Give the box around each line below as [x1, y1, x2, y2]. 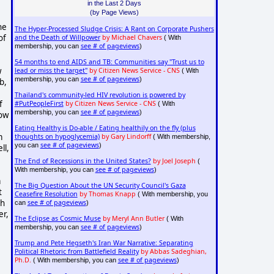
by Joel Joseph [152, 157, 196, 166]
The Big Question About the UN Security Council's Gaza [14, 181, 186, 190]
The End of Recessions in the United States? [14, 157, 151, 166]
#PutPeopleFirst [14, 99, 64, 108]
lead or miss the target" [14, 66, 87, 75]
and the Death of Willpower [14, 33, 100, 42]
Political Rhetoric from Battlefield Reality [14, 247, 139, 256]
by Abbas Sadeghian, [140, 247, 207, 256]
